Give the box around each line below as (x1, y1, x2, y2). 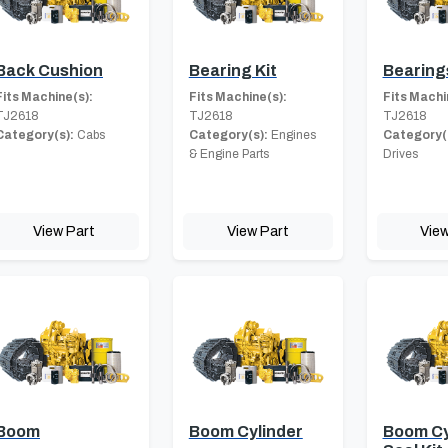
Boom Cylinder (188, 423, 303, 441)
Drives (382, 147, 418, 162)
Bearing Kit (188, 62, 277, 80)
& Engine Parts (188, 147, 269, 162)
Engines (267, 128, 316, 143)
